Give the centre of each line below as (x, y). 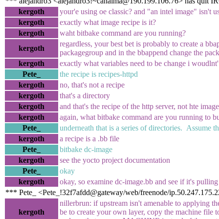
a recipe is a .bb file (89, 138)
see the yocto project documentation (115, 160)
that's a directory (85, 95)
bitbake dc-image (86, 149)
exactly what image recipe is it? (108, 22)
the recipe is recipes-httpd (99, 74)
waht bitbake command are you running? (123, 33)
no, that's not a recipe (92, 85)
